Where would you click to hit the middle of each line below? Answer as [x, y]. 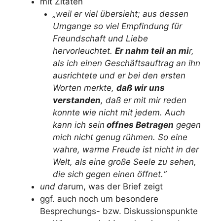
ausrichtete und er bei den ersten [119, 75]
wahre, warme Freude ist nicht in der [126, 149]
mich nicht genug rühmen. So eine [120, 137]
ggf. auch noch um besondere [99, 199]
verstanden [76, 100]
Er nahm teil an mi [152, 51]
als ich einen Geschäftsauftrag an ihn [126, 63]
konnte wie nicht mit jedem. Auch [119, 112]
